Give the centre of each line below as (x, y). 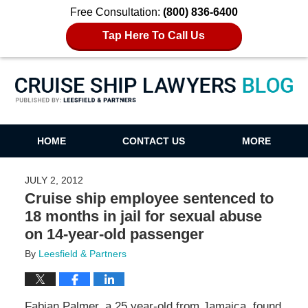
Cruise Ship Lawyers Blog (154, 103)
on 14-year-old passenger (114, 234)
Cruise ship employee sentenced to (149, 198)
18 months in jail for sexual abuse (143, 216)
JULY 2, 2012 (54, 180)
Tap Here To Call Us (154, 35)
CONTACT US (154, 141)
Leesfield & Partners (82, 253)
